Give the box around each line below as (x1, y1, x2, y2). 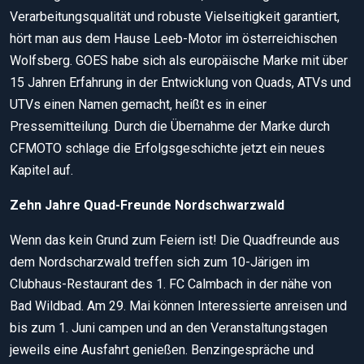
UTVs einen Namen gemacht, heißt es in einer (10, 96, 266, 112)
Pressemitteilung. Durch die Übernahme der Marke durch (10, 118, 330, 134)
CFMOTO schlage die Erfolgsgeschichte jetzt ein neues (10, 140, 325, 156)
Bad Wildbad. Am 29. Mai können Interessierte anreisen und (10, 297, 347, 314)
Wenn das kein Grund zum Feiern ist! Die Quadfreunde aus (10, 232, 340, 248)
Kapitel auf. (10, 162, 73, 178)
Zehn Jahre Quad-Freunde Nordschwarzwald (10, 197, 284, 213)
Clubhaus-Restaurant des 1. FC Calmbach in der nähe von (10, 275, 331, 292)
